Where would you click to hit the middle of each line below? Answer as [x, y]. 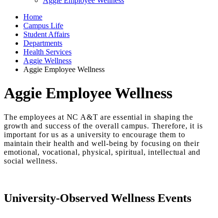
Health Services [47, 52]
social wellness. [31, 161]
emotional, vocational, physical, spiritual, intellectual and [102, 152]
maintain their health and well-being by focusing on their [102, 143]
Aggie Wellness [47, 61]
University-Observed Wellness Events [98, 198]
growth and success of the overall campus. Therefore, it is [103, 126]
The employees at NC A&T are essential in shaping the [99, 117]
